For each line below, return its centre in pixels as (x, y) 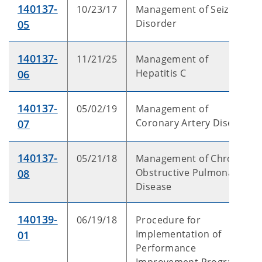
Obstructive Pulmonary (189, 173)
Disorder (156, 23)
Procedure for (168, 220)
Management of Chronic (191, 158)
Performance (166, 248)
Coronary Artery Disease (192, 123)
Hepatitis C (161, 73)
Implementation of (179, 234)
